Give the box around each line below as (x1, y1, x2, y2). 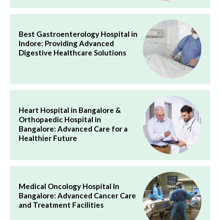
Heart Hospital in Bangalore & (19, 105, 121, 114)
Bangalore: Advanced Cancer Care (19, 191, 136, 200)
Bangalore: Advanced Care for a (19, 124, 128, 133)
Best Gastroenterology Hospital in (19, 29, 137, 38)
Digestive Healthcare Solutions (19, 48, 126, 57)
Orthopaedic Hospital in (19, 114, 101, 124)
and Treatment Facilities (19, 200, 104, 209)
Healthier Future (19, 133, 77, 142)
